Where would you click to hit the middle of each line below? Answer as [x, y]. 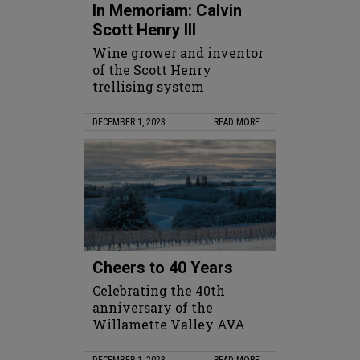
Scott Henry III [144, 29]
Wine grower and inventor [178, 52]
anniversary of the [153, 307]
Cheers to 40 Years [163, 267]
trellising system [148, 86]
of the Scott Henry [152, 69]
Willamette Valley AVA [169, 324]
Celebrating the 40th [159, 290]
